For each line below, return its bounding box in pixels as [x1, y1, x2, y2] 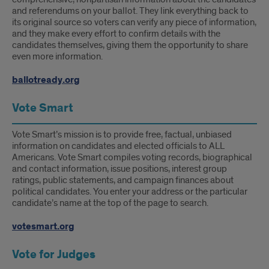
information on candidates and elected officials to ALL [12, 140, 225, 152]
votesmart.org [12, 220, 74, 233]
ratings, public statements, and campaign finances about [12, 174, 234, 186]
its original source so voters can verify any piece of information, [12, 16, 256, 28]
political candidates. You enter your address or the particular [12, 186, 247, 198]
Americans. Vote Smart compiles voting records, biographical [12, 151, 252, 163]
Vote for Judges [12, 247, 95, 262]
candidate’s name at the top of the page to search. [12, 197, 208, 209]
